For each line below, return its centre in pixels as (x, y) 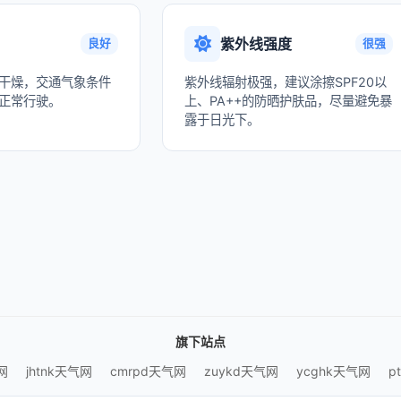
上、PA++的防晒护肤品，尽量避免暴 (289, 101)
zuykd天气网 (241, 371)
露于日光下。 (222, 119)
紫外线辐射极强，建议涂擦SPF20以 (286, 82)
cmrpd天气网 (148, 371)
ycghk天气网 (333, 371)
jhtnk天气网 (59, 371)
